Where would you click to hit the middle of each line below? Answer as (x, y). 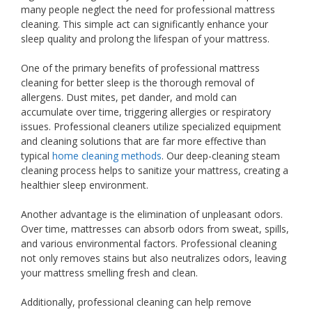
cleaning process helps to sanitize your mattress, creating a (155, 170)
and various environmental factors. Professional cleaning (149, 243)
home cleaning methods (107, 155)
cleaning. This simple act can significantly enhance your (145, 24)
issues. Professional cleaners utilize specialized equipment (151, 126)
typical (37, 155)
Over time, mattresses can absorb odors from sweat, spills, (155, 228)
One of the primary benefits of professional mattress (140, 68)
